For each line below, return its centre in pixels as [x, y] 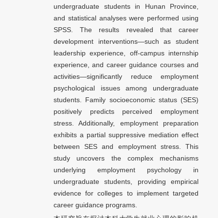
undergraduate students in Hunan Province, [126, 7]
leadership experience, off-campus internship [126, 53]
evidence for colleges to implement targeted [126, 193]
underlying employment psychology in [126, 170]
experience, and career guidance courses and [126, 65]
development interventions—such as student [126, 42]
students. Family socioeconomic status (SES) [126, 100]
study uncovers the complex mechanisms [126, 158]
